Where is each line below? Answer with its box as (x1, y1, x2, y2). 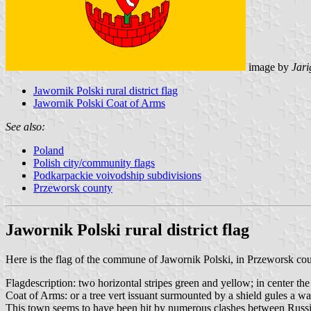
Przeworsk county (33, 181, 112, 194)
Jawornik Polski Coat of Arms (33, 96, 165, 109)
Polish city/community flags (33, 156, 155, 169)
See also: (6, 120, 45, 133)
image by (246, 60, 292, 73)
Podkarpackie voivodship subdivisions (33, 169, 201, 181)
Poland (33, 144, 64, 156)
